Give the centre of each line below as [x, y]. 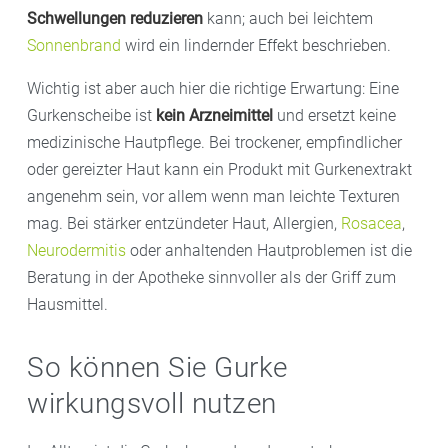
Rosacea [371, 223]
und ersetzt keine [334, 115]
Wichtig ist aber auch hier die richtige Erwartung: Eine [213, 88]
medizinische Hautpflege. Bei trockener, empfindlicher [214, 142]
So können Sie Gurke [157, 367]
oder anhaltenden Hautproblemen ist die [269, 250]
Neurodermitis [76, 250]
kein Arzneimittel [214, 115]
